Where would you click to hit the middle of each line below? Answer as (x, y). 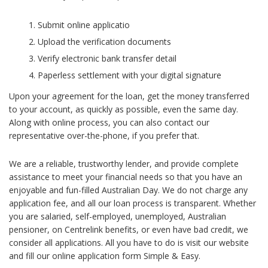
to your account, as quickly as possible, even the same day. (124, 109)
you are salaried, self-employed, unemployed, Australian (118, 216)
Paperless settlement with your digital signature (130, 75)
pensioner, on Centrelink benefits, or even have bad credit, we (129, 229)
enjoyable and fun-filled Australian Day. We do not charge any (128, 190)
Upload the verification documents (104, 42)
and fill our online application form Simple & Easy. (105, 256)
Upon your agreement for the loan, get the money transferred (129, 96)
